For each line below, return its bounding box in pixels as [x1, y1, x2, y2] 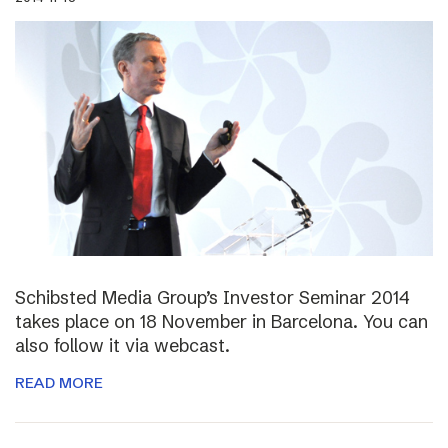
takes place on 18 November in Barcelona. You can [15, 309, 428, 333]
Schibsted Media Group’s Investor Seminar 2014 [15, 285, 410, 309]
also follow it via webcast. [15, 333, 230, 357]
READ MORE [15, 372, 103, 392]
